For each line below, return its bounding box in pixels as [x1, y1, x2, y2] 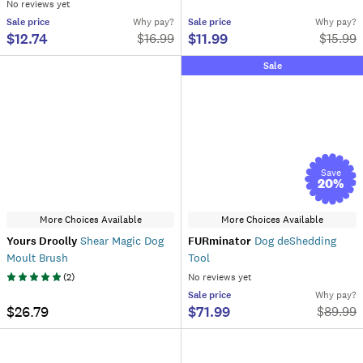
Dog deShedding [251, 233, 336, 248]
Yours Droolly [6, 233, 77, 249]
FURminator [188, 233, 251, 249]
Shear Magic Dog [77, 233, 164, 248]
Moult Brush [6, 250, 68, 265]
